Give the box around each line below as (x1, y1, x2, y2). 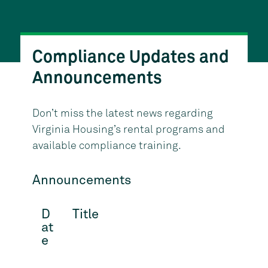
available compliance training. (32, 141, 181, 151)
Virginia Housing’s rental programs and (32, 124, 225, 135)
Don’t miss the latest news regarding (32, 108, 213, 119)
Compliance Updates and (32, 49, 229, 66)
